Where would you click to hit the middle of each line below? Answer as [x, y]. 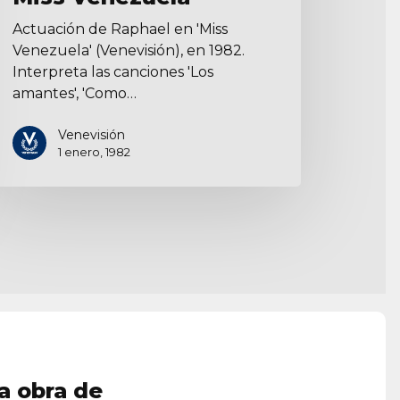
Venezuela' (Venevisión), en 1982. [129, 50]
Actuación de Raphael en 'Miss [121, 29]
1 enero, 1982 [95, 151]
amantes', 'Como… [75, 93]
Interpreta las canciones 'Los [113, 71]
